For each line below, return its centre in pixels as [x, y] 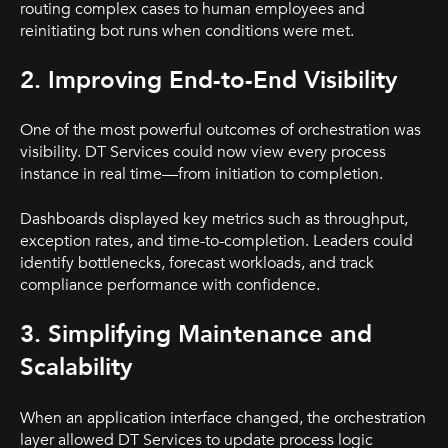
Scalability [76, 368]
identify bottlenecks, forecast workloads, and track [197, 262]
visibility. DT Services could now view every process [203, 152]
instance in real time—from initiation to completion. [201, 174]
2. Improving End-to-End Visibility [208, 80]
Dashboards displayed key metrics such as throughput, [214, 218]
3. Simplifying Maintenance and [196, 335]
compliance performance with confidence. [170, 284]
